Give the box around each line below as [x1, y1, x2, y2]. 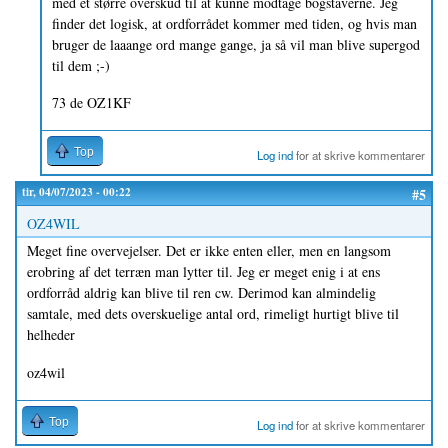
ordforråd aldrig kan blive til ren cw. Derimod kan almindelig [27, 283, 376, 303]
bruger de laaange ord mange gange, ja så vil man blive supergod [52, 34, 420, 54]
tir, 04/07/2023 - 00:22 [22, 183, 131, 201]
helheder [27, 325, 75, 345]
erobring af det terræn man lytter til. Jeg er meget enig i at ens [27, 262, 380, 282]
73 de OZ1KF [52, 93, 131, 113]
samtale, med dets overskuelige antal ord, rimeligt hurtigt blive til [27, 304, 399, 324]
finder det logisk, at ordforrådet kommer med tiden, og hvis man [52, 13, 417, 33]
